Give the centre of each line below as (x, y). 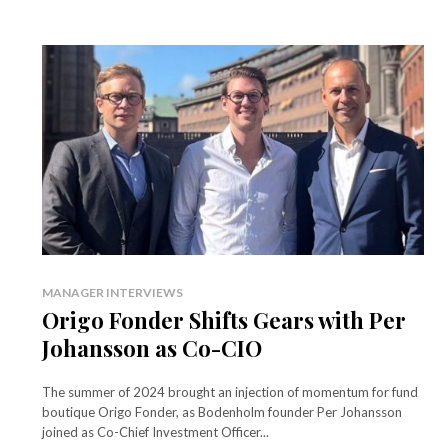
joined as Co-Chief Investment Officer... (155, 431)
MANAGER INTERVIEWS (112, 292)
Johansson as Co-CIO (152, 347)
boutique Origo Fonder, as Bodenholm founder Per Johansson (222, 411)
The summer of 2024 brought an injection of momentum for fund (230, 391)
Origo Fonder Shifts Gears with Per (224, 319)
